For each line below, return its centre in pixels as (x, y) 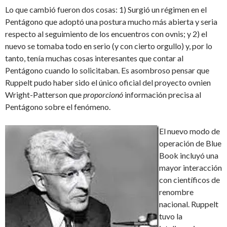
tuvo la (171, 216)
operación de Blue (190, 143)
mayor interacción (191, 168)
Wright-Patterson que (44, 95)
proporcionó (103, 95)
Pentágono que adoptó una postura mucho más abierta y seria (111, 22)
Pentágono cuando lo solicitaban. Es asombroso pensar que (107, 70)
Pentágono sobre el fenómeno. (58, 107)
